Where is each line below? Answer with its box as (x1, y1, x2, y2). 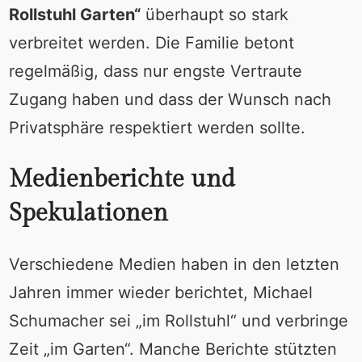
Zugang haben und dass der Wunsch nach (8, 90, 331, 110)
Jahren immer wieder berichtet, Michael (8, 283, 313, 303)
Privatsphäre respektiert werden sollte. (8, 118, 305, 138)
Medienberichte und (8, 165, 235, 195)
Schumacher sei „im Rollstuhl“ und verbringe (8, 311, 348, 331)
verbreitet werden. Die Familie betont (8, 33, 294, 53)
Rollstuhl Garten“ (8, 5, 141, 25)
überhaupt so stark (140, 5, 288, 25)
